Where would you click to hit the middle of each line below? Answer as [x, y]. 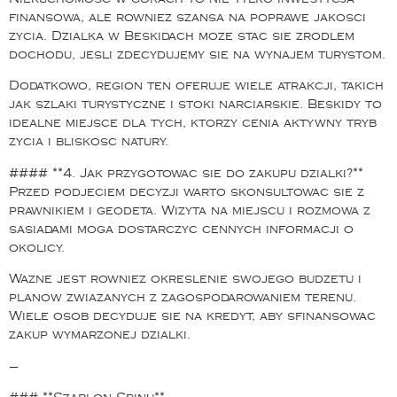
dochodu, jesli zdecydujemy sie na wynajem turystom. [197, 55]
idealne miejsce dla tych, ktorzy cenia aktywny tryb [193, 123]
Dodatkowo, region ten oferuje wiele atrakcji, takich [196, 86]
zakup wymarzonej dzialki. [100, 335]
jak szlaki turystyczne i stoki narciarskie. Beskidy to [195, 105]
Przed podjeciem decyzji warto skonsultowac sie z [187, 191]
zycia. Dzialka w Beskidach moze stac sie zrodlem [182, 36]
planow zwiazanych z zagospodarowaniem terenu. [183, 298]
